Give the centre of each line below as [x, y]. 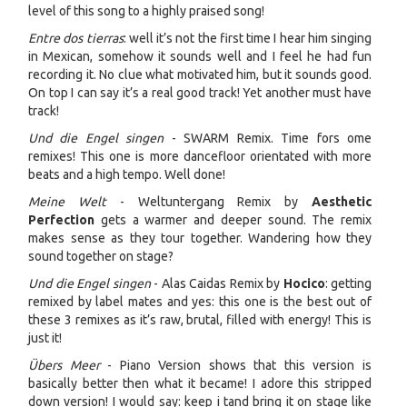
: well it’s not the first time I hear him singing [247, 38]
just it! [45, 338]
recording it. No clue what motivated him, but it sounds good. [200, 74]
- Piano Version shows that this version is [236, 365]
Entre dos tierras [76, 38]
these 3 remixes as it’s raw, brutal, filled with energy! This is [200, 319]
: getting [348, 283]
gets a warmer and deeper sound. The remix [233, 219]
